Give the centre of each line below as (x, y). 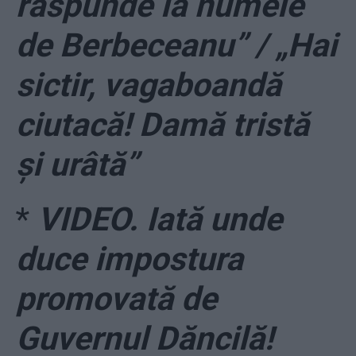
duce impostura (130, 259)
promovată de (116, 299)
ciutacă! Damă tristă (163, 125)
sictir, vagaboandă (149, 85)
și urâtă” (77, 165)
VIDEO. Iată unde (160, 220)
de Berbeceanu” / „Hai (176, 46)
